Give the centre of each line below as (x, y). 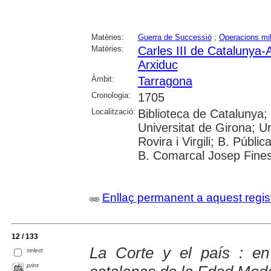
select (35, 250)
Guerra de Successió (175, 38)
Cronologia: (111, 96)
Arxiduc (158, 65)
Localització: (113, 112)
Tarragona (165, 81)
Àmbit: (103, 79)
